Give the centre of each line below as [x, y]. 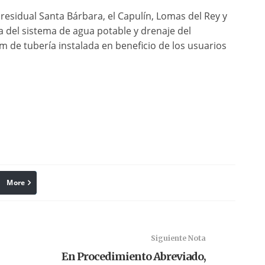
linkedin [34, 183]
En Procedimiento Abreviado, [133, 256]
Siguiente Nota [178, 238]
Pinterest [100, 183]
